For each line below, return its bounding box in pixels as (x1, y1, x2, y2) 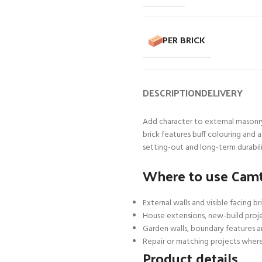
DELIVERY (201, 84, 243, 102)
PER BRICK (163, 33, 205, 49)
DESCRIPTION (143, 84, 201, 102)
